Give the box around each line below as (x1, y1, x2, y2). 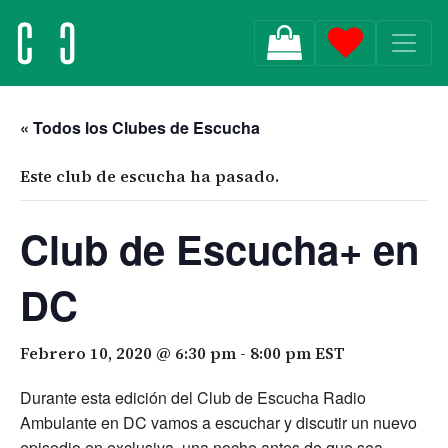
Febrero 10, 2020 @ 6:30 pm (20, 342, 236, 364)
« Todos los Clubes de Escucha (20, 116, 260, 139)
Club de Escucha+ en (20, 220, 419, 277)
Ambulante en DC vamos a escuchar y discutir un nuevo (20, 411, 417, 434)
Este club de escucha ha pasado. (20, 165, 279, 187)
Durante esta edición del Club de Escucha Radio (20, 386, 366, 409)
